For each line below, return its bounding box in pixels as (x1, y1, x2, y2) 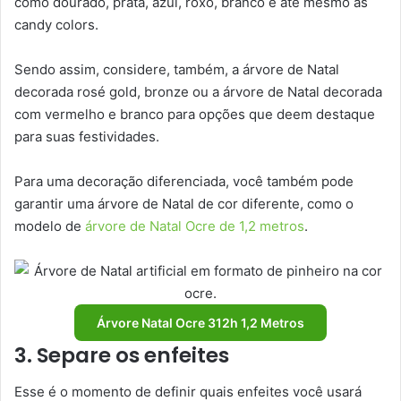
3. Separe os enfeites (14, 341, 229, 371)
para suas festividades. (14, 128, 159, 146)
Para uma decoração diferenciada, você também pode (14, 173, 354, 191)
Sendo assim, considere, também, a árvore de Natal (14, 61, 339, 79)
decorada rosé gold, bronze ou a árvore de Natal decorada (14, 83, 382, 101)
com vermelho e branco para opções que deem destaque (14, 106, 375, 124)
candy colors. (14, 16, 98, 34)
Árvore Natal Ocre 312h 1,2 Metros (97, 315, 304, 331)
